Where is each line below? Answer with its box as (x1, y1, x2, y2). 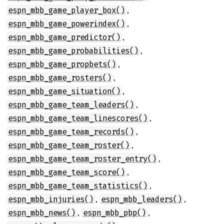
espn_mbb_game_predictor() (8, 32, 120, 42)
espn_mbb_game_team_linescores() (8, 113, 147, 123)
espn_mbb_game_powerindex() (8, 19, 125, 28)
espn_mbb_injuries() (8, 194, 93, 204)
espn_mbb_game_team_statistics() (8, 181, 147, 190)
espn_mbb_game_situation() (8, 86, 120, 96)
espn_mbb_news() (8, 208, 75, 217)
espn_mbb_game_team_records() (8, 127, 134, 136)
